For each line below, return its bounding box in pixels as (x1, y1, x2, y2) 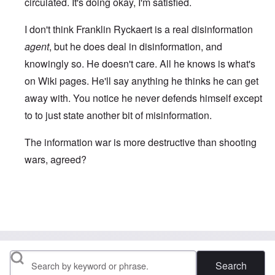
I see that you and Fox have (69, 190, 188, 205)
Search (10, 253, 41, 268)
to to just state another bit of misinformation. (25, 108, 212, 123)
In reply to (24, 190, 69, 205)
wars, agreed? (25, 152, 87, 167)
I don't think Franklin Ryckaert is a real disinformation (25, 22, 253, 37)
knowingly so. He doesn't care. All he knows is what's (25, 56, 255, 71)
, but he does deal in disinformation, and (49, 39, 222, 54)
